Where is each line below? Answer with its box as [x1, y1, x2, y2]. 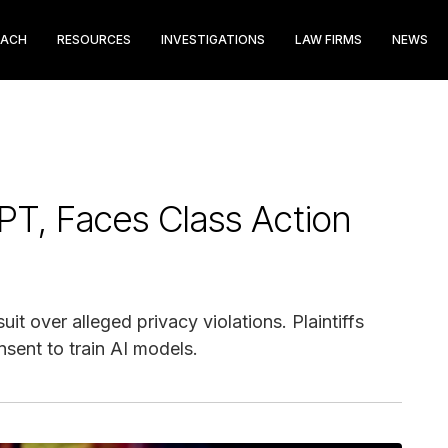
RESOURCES [57, 32, 131, 47]
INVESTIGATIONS [161, 32, 265, 47]
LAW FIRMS [295, 32, 362, 47]
